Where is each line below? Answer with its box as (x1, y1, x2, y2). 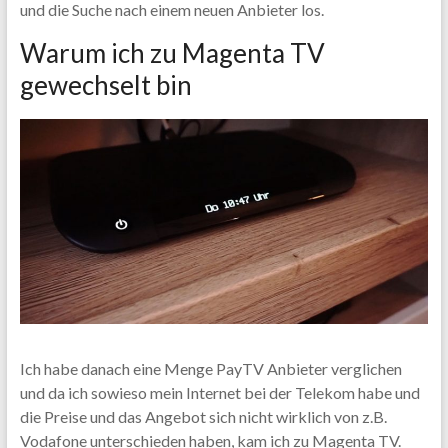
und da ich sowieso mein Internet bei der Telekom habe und (19, 382, 420, 402)
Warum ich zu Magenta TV (19, 37, 325, 70)
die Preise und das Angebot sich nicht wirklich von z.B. (19, 406, 387, 426)
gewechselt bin (19, 69, 192, 102)
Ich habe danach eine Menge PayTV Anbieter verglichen (19, 358, 402, 378)
